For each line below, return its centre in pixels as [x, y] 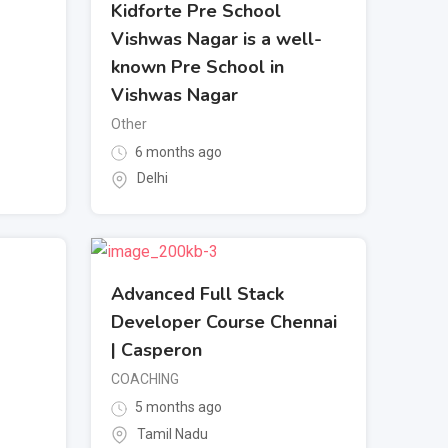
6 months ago [177, 152]
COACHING [145, 379]
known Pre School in [197, 67]
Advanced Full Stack [197, 294]
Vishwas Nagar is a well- [216, 39]
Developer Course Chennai [224, 322]
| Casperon [156, 350]
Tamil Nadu [172, 433]
